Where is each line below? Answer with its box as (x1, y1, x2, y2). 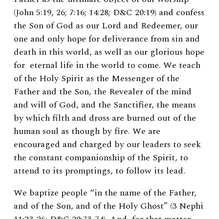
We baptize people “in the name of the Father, (14, 186, 197, 200)
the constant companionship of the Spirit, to (14, 151, 188, 165)
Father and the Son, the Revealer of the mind (14, 85, 192, 99)
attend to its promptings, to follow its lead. (14, 164, 185, 178)
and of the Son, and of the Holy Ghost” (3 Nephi (14, 199, 203, 213)
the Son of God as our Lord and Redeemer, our (14, 19, 198, 33)
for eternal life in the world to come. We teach (14, 59, 200, 72)
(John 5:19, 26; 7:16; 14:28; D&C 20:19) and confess (14, 6, 204, 20)
